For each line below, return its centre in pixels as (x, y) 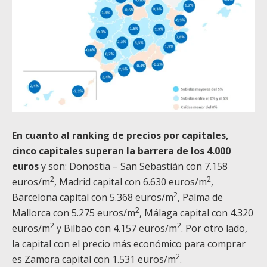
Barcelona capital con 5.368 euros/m (93, 198)
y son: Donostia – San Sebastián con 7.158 (133, 167)
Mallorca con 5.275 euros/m (74, 213)
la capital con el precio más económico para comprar (129, 244)
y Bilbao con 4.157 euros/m (116, 229)
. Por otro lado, (214, 229)
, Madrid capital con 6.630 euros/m (131, 182)
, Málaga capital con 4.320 (196, 213)
